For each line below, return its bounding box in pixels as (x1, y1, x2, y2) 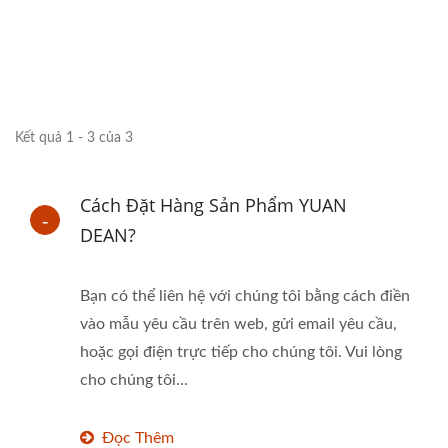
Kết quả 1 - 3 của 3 (15, 131, 133, 145)
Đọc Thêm (102, 430, 174, 446)
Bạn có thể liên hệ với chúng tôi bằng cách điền (80, 288, 410, 304)
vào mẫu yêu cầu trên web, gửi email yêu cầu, (80, 316, 397, 332)
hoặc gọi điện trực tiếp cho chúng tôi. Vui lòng (80, 344, 402, 360)
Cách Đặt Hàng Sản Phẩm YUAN (80, 193, 347, 217)
